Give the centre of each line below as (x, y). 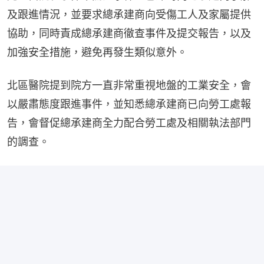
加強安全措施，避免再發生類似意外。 (97, 52)
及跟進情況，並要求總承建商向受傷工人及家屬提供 (129, 14)
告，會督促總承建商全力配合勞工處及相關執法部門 (129, 123)
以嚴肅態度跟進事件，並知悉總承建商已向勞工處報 (129, 104)
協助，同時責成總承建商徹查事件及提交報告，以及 (129, 33)
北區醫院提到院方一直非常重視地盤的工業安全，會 (129, 85)
